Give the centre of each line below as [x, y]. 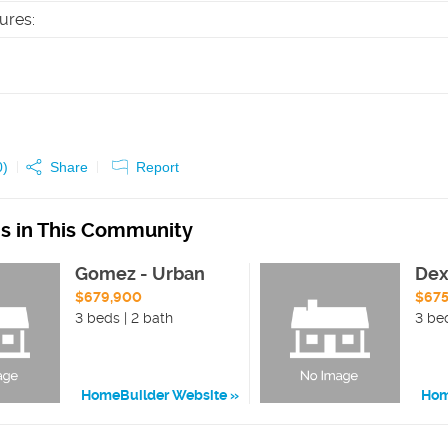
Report [157, 167]
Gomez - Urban [140, 273]
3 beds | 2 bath [124, 318]
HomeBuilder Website [154, 395]
